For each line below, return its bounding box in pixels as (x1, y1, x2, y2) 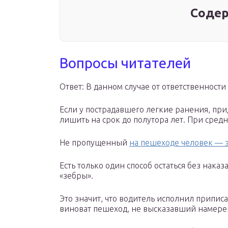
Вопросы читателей (60, 55, 191, 71)
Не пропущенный (60, 138, 129, 148)
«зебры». (60, 171, 93, 181)
